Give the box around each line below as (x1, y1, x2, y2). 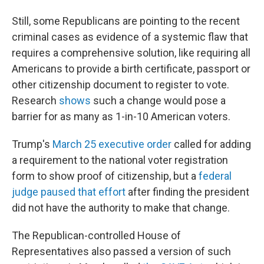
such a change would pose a (91, 94, 226, 107)
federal (199, 170, 232, 182)
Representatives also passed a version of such (12, 245, 231, 258)
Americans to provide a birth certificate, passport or (12, 62, 250, 75)
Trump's (12, 138, 52, 150)
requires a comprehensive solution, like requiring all (12, 47, 250, 59)
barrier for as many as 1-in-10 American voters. (12, 110, 230, 123)
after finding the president (126, 186, 249, 198)
